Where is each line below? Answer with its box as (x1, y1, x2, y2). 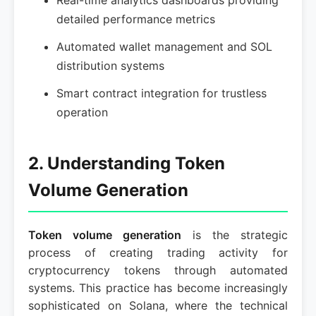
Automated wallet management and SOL (56, 39, 272, 54)
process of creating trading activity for (28, 245, 288, 260)
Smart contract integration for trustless (56, 86, 267, 100)
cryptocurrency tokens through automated (28, 263, 288, 277)
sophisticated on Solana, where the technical (28, 298, 288, 312)
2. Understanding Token (28, 153, 225, 174)
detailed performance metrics (56, 12, 215, 26)
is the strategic (181, 228, 288, 242)
